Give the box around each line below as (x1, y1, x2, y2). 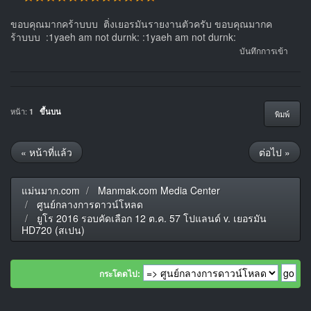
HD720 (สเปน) (22, 223, 85, 237)
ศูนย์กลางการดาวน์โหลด (37, 197, 143, 212)
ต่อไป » (259, 145, 290, 160)
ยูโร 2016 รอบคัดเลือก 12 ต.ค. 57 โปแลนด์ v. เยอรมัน (37, 211, 267, 226)
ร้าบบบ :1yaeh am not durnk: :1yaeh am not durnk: (10, 29, 236, 44)
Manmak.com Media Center (98, 183, 220, 198)
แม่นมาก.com (22, 183, 80, 198)
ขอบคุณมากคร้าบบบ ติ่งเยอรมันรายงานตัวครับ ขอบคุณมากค (10, 16, 272, 31)
